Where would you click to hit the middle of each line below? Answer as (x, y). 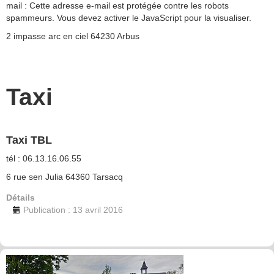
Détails (20, 197)
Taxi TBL (29, 140)
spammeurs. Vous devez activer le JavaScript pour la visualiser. (129, 17)
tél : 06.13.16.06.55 (44, 158)
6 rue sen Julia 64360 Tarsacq (65, 176)
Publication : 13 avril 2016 (73, 209)
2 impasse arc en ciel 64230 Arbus (73, 36)
